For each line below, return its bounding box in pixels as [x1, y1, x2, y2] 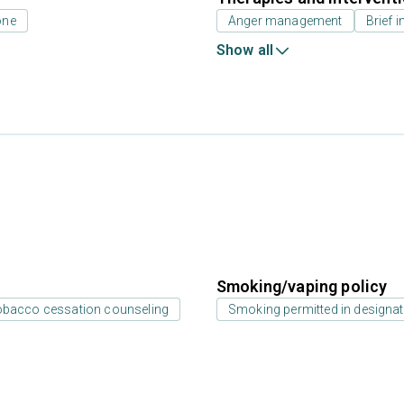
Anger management [228, 14, 343, 28]
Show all [216, 41, 274, 59]
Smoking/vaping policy [216, 277, 388, 296]
